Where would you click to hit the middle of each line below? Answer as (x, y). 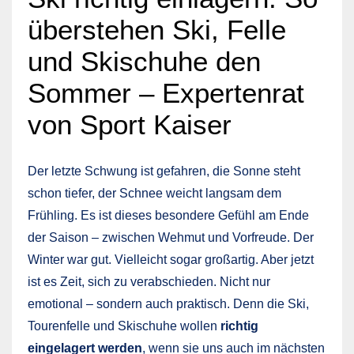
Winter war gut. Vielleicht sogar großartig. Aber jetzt (171, 259)
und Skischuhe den (144, 61)
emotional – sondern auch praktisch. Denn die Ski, (168, 303)
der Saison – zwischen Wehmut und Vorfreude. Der (171, 237)
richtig (239, 326)
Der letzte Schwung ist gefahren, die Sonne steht (164, 171)
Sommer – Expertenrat (166, 92)
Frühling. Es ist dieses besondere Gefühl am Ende (168, 215)
